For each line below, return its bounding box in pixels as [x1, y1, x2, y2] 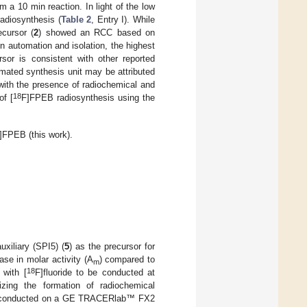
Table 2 [60, 14, 92, 25]
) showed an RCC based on [38, 27, 156, 38]
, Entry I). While [91, 14, 156, 25]
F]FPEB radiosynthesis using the [21, 93, 155, 103]
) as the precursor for [69, 241, 156, 252]
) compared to [99, 254, 156, 265]
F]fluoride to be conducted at [34, 267, 156, 278]
